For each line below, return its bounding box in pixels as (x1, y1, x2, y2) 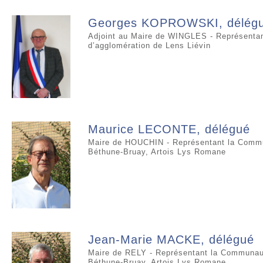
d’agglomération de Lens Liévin (88, 41, 211, 50)
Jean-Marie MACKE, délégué (88, 233, 254, 247)
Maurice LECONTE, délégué (88, 123, 250, 136)
